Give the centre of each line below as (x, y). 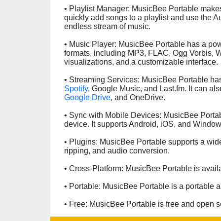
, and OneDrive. (138, 97)
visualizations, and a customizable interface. (141, 62)
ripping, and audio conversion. (117, 151)
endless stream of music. (107, 26)
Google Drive (87, 97)
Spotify (76, 89)
